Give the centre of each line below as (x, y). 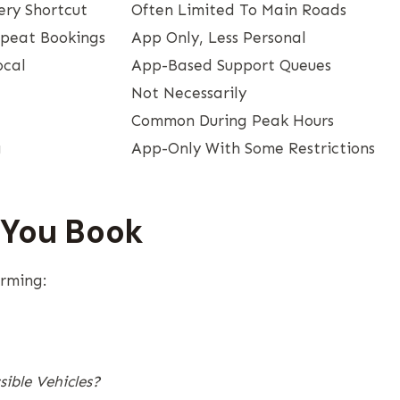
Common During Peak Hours (233, 120)
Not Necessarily (189, 92)
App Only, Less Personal (219, 37)
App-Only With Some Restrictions (253, 148)
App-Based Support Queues (231, 65)
